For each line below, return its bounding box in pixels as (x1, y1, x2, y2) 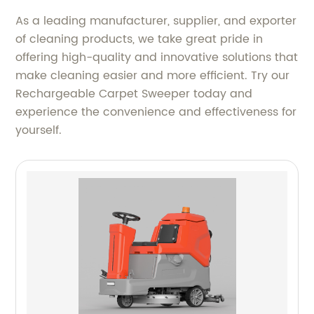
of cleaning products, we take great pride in (15, 30, 264, 48)
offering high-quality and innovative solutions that (15, 48, 299, 67)
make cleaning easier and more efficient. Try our (15, 67, 290, 85)
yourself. (15, 121, 62, 139)
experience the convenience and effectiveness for (15, 103, 297, 121)
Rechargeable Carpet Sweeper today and (15, 85, 253, 103)
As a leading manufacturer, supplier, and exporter (15, 12, 297, 30)
